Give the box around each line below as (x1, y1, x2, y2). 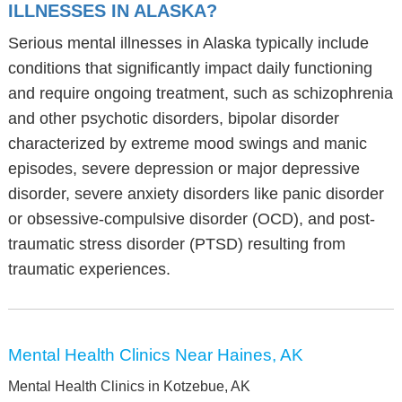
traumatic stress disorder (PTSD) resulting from (7, 235, 345, 253)
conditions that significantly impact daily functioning (7, 59, 372, 77)
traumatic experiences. (7, 260, 170, 278)
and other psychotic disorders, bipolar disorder (7, 109, 339, 127)
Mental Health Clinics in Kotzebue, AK (7, 379, 250, 394)
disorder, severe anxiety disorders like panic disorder (7, 185, 384, 203)
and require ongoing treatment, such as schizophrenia (7, 84, 393, 102)
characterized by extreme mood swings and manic (7, 135, 367, 153)
